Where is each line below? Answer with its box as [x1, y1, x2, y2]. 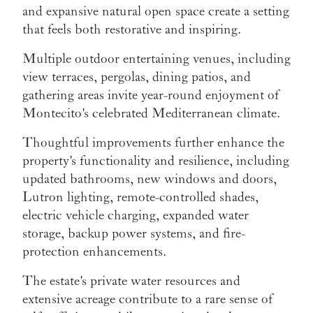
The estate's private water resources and [22, 273, 240, 289]
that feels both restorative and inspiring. [22, 22, 241, 38]
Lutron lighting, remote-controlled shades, [22, 189, 259, 205]
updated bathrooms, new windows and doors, [22, 171, 277, 187]
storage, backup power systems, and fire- [22, 226, 245, 242]
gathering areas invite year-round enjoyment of [22, 87, 279, 103]
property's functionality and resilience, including [22, 153, 289, 169]
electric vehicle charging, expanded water [22, 208, 249, 224]
